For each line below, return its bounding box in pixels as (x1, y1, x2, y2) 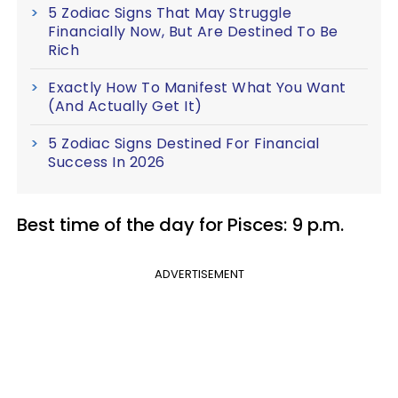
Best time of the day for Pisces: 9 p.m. (17, 211, 344, 237)
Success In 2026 (48, 151, 165, 172)
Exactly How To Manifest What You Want (48, 76, 346, 98)
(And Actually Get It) (48, 95, 203, 116)
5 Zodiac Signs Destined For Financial (48, 132, 320, 154)
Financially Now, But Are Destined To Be (48, 20, 338, 42)
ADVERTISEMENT (154, 265, 244, 283)
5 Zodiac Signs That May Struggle (48, 2, 291, 23)
